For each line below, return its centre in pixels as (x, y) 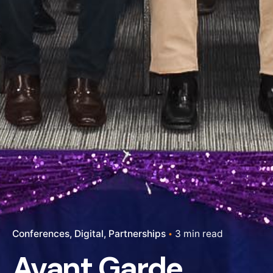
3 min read (199, 234)
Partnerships (137, 234)
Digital (89, 234)
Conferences (41, 234)
